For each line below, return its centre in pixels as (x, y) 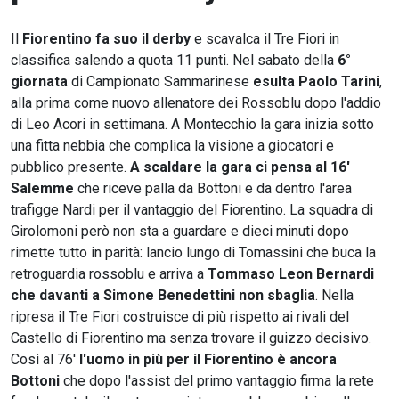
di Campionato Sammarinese (160, 81)
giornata (39, 81)
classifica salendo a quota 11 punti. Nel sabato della (174, 60)
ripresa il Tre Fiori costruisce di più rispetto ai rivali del (180, 316)
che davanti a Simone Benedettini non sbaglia (163, 295)
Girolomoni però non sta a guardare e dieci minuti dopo (180, 231)
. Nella (334, 295)
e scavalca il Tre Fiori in (265, 38)
